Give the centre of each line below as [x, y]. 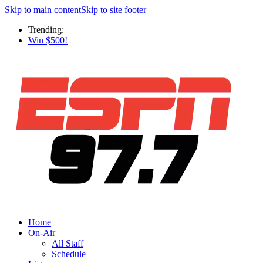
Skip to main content [43, 10]
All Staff [68, 243]
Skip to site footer [114, 10]
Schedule [69, 254]
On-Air [42, 233]
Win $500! [48, 40]
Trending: [46, 30]
